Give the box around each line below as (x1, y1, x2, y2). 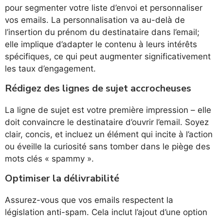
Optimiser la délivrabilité (5, 172, 119, 185)
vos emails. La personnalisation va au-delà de (5, 15, 185, 25)
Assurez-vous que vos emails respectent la (5, 195, 173, 205)
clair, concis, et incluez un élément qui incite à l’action (5, 129, 213, 140)
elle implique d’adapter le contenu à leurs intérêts (5, 39, 197, 50)
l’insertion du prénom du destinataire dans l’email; (5, 27, 200, 37)
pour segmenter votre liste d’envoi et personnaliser (5, 3, 202, 13)
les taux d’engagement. (5, 64, 96, 74)
